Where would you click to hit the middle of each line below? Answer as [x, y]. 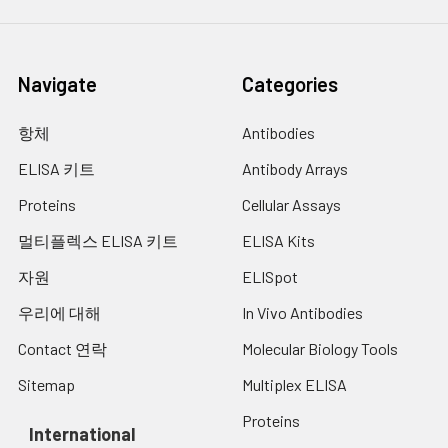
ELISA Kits [278, 240]
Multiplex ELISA [294, 384]
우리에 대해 [59, 312]
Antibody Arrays [295, 168]
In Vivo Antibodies [302, 312]
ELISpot [270, 276]
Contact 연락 [62, 348]
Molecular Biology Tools [320, 348]
